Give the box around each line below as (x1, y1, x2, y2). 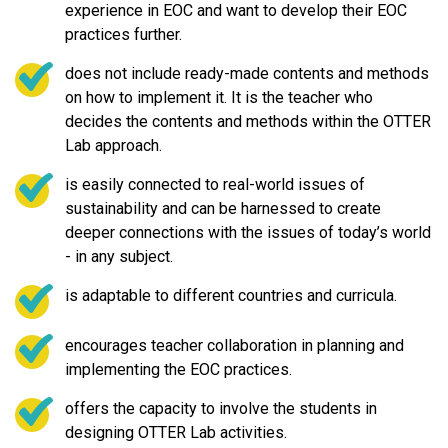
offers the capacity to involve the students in (65, 398, 377, 418)
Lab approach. (65, 135, 162, 155)
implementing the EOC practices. (65, 359, 292, 379)
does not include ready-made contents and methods (65, 63, 429, 83)
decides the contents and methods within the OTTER (65, 111, 431, 131)
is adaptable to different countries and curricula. (65, 285, 401, 305)
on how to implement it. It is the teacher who (65, 87, 373, 107)
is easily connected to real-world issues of (65, 174, 365, 194)
